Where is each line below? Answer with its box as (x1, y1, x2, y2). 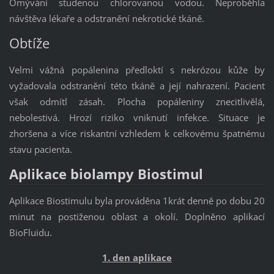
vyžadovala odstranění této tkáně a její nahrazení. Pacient (9, 80, 265, 92)
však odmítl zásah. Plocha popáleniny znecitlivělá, (9, 95, 265, 108)
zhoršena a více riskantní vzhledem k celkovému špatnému (9, 127, 265, 140)
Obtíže (9, 34, 50, 53)
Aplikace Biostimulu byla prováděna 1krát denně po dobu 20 (9, 194, 265, 207)
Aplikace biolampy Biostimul (9, 165, 203, 184)
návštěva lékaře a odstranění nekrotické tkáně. (9, 12, 204, 25)
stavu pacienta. (9, 143, 72, 156)
